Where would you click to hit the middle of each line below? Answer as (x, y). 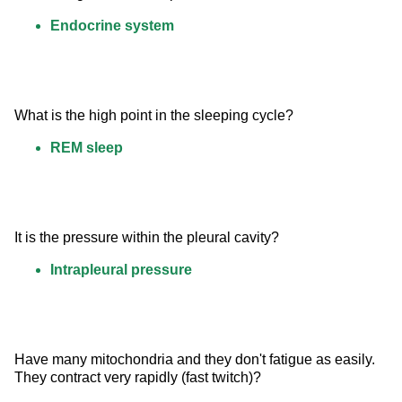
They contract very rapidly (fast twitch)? (138, 378)
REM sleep (87, 148)
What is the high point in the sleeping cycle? (154, 116)
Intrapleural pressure (121, 270)
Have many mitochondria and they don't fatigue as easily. (197, 360)
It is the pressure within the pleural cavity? (147, 238)
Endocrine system (112, 26)
